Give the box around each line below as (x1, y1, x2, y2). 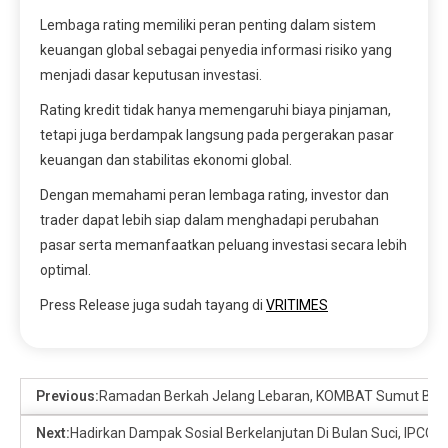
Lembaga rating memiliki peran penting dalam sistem (40, 17, 376, 34)
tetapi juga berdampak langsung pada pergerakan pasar (40, 127, 394, 144)
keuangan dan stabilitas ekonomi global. (40, 152, 292, 169)
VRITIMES (266, 297, 328, 314)
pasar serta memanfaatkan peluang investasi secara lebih (40, 237, 407, 254)
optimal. (40, 262, 91, 279)
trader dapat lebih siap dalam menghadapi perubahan (40, 212, 379, 229)
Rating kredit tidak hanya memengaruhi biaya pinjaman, (40, 102, 391, 119)
